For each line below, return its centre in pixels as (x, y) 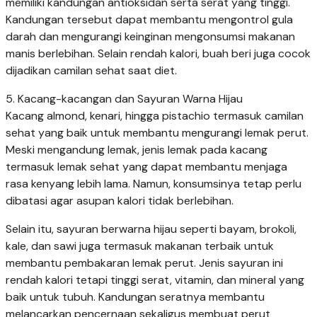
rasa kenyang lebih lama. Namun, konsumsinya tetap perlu (154, 184)
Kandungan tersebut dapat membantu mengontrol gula (149, 20)
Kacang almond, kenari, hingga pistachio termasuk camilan (155, 116)
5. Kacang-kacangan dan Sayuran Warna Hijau (124, 99)
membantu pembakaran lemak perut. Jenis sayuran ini (144, 263)
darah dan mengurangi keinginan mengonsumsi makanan (150, 37)
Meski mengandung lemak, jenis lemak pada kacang (137, 150)
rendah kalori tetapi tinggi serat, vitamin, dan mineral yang (155, 280)
